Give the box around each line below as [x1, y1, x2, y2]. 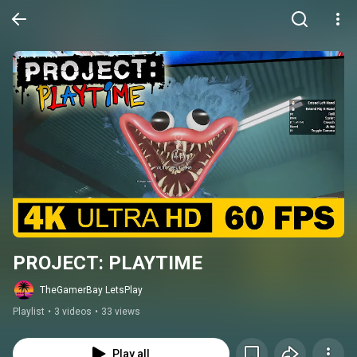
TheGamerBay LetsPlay [40, 284, 143, 296]
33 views [101, 306, 140, 318]
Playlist [13, 306, 45, 318]
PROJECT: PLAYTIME [13, 252, 202, 275]
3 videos [54, 306, 92, 318]
